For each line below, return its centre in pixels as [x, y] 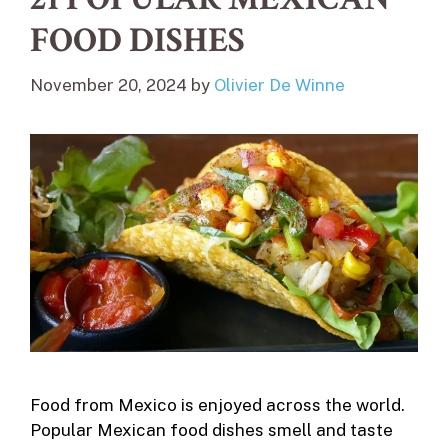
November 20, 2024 [108, 85]
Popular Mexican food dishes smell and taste [211, 430]
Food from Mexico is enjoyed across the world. [217, 405]
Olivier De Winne [279, 85]
